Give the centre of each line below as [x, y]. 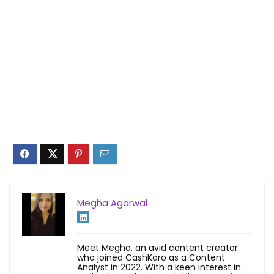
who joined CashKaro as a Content [151, 257]
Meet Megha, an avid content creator [157, 247]
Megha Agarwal [112, 202]
